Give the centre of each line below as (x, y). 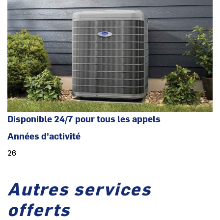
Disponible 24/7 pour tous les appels (84, 119)
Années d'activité (44, 136)
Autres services (79, 188)
